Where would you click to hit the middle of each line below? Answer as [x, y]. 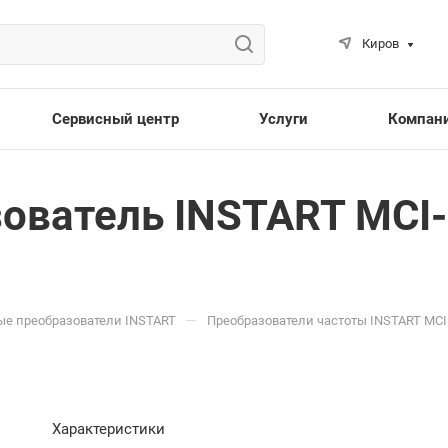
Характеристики [108, 429]
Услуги [283, 118]
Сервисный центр [115, 118]
